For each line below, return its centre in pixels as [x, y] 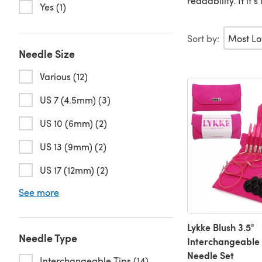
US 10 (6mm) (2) [73, 123]
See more [39, 192]
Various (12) [64, 76]
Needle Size [47, 54]
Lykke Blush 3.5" [220, 227]
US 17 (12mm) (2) [74, 170]
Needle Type [48, 238]
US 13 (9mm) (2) [73, 146]
